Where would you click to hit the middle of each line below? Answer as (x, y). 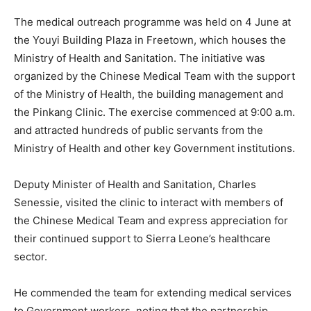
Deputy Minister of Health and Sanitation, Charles (135, 185)
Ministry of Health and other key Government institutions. (154, 149)
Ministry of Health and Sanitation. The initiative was (140, 58)
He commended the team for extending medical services (153, 293)
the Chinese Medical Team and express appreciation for (151, 221)
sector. (31, 257)
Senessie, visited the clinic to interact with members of (149, 203)
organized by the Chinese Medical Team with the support (154, 76)
